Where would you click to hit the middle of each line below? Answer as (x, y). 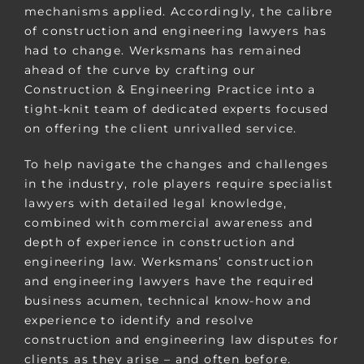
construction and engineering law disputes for (181, 339)
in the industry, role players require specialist (179, 183)
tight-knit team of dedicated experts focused (176, 108)
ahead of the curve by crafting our (140, 69)
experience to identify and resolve (139, 320)
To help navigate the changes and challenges (176, 164)
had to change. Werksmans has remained (163, 50)
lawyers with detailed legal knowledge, (156, 203)
